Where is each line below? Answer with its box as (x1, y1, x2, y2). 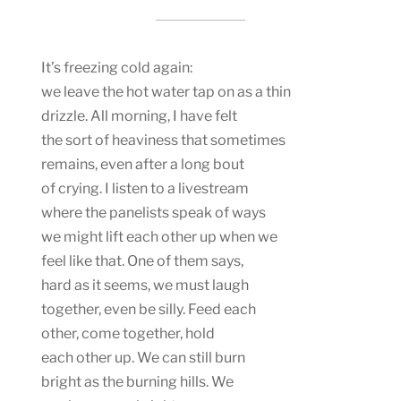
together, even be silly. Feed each (41, 300, 256, 318)
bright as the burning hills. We (41, 372, 234, 390)
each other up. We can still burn (41, 348, 245, 366)
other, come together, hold (41, 324, 215, 342)
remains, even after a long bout (41, 155, 244, 173)
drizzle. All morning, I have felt (41, 107, 237, 124)
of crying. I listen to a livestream (41, 179, 249, 197)
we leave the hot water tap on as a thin (41, 82, 291, 100)
